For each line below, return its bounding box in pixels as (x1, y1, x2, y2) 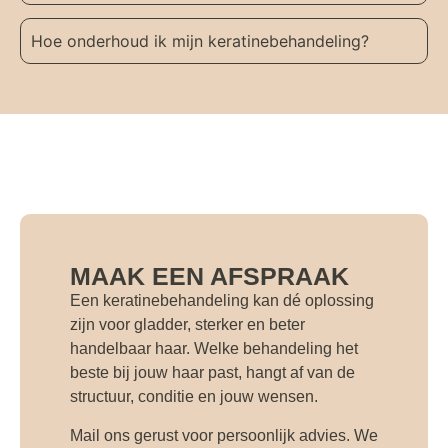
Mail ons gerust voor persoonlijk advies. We (70, 426, 378, 444)
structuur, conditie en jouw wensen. (70, 388, 318, 406)
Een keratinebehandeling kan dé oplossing (70, 292, 374, 310)
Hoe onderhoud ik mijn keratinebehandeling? (31, 31, 369, 52)
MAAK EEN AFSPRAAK (70, 262, 349, 291)
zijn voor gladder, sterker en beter (70, 316, 305, 334)
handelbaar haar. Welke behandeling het (70, 340, 358, 358)
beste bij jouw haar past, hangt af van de (70, 364, 355, 382)
